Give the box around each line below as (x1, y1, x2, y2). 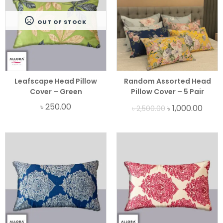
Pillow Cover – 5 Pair (130, 86, 204, 97)
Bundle (155, 97, 180, 107)
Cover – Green (29, 86, 82, 97)
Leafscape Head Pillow (14, 76, 97, 86)
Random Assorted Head (123, 76, 211, 86)
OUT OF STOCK (35, 17, 87, 26)
